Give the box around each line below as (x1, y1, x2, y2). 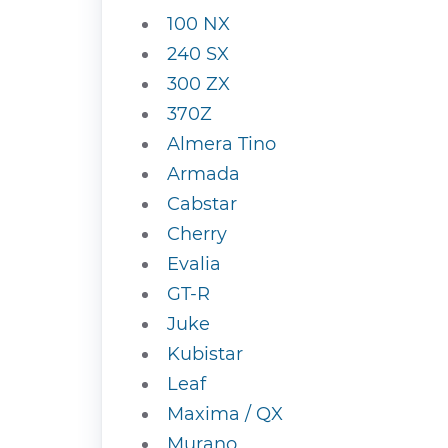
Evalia (167, 253, 221, 275)
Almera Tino (167, 133, 276, 155)
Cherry (167, 223, 227, 245)
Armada (167, 163, 240, 185)
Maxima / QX (167, 403, 283, 425)
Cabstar (167, 193, 237, 215)
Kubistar (167, 343, 243, 365)
